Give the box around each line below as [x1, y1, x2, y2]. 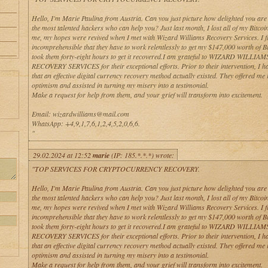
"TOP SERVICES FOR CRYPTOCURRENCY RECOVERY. [31, 164, 200, 173]
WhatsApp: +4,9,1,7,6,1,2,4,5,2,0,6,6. [31, 118, 140, 128]
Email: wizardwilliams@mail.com [31, 109, 129, 118]
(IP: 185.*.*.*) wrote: [109, 150, 174, 160]
